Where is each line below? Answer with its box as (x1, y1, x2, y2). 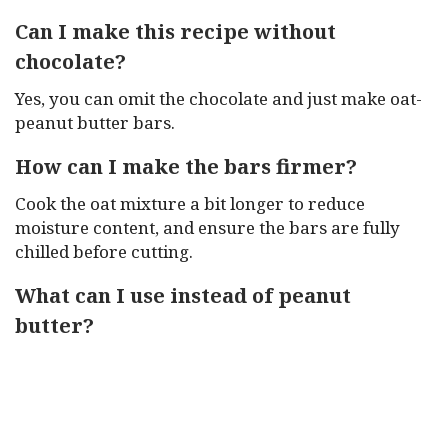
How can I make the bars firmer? (15, 153, 357, 180)
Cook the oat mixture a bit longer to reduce (15, 192, 365, 215)
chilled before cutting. (15, 240, 193, 263)
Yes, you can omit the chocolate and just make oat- (15, 87, 422, 110)
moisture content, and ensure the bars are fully (15, 216, 400, 239)
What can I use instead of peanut (15, 282, 351, 309)
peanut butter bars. (15, 111, 175, 134)
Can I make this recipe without (15, 18, 336, 45)
